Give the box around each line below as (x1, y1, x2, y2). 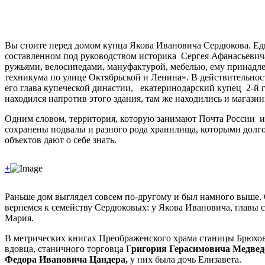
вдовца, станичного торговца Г (5, 244, 131, 254)
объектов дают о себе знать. (5, 135, 119, 146)
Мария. (5, 213, 34, 224)
